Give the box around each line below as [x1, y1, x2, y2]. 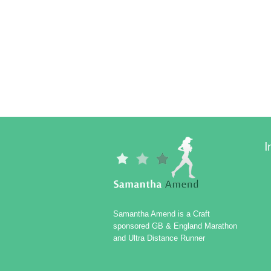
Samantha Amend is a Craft [113, 209, 210, 218]
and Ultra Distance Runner [113, 233, 205, 243]
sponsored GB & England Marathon [113, 221, 237, 230]
